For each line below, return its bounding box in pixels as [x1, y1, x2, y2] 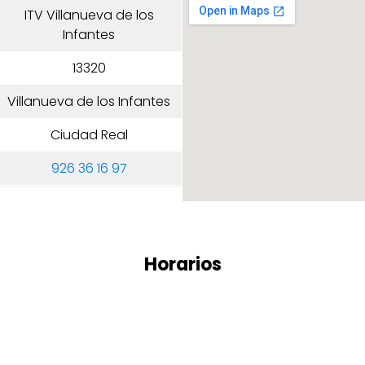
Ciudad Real [50, 125, 128, 145]
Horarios [143, 252, 222, 278]
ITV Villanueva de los [24, 6, 154, 25]
